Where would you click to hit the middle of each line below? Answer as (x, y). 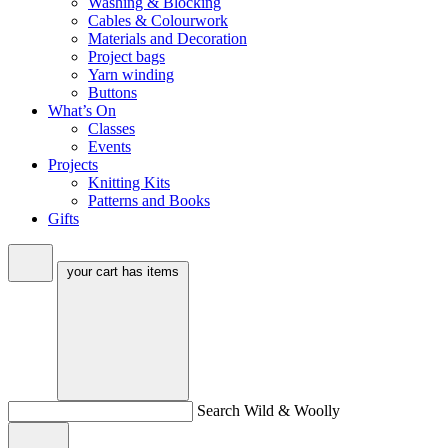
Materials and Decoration (167, 38)
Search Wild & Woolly (268, 410)
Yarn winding (131, 74)
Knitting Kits (129, 182)
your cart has (107, 271)
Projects (73, 164)
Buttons (112, 92)
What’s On (82, 110)
